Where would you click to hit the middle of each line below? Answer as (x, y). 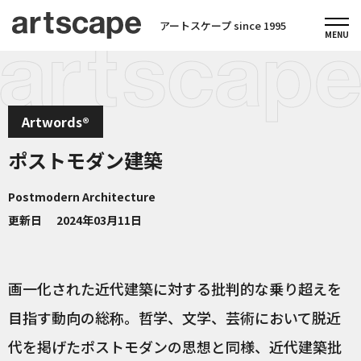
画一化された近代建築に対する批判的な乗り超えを (175, 288)
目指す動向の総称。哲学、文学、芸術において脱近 (174, 317)
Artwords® (56, 122)
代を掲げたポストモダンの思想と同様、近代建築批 (175, 346)
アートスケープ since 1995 (218, 25)
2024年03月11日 (99, 220)
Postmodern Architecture (82, 197)
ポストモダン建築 (85, 160)
